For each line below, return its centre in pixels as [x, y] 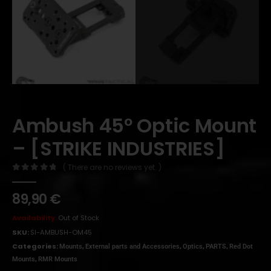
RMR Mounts [58, 260]
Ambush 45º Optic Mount [134, 126]
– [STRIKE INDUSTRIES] [119, 149]
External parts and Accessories [132, 247]
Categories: [36, 247]
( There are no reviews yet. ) [112, 168]
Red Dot [241, 247]
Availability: [35, 217]
